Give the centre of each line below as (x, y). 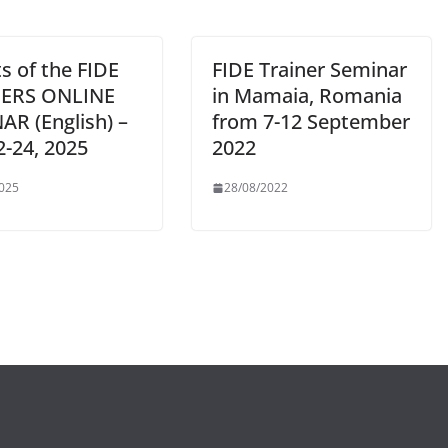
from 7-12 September (311, 121)
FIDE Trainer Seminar (309, 69)
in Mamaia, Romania (307, 95)
